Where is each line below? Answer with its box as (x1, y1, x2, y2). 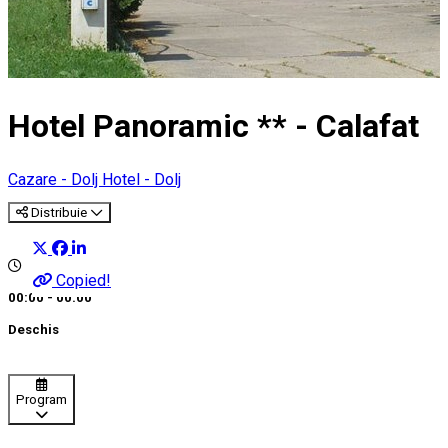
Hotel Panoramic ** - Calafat (8, 107, 419, 146)
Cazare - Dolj (8, 169, 102, 189)
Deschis (8, 322, 59, 338)
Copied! (56, 271, 111, 290)
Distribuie (31, 204, 87, 220)
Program (16, 392, 67, 408)
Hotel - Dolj (102, 169, 181, 189)
